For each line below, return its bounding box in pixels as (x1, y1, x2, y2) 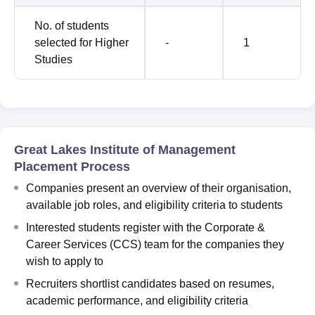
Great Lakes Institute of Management (14, 142, 236, 157)
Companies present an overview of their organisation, (26, 181, 291, 194)
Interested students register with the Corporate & (26, 221, 265, 233)
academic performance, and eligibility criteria (26, 294, 248, 307)
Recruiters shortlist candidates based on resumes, (26, 277, 274, 290)
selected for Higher (34, 36, 129, 49)
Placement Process (14, 159, 130, 174)
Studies (34, 53, 72, 65)
